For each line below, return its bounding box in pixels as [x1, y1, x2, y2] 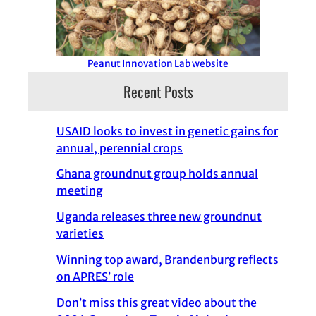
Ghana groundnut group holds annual [56, 166, 258, 181]
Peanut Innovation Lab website [87, 57, 229, 70]
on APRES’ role [56, 269, 134, 284]
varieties [56, 226, 104, 241]
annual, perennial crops [56, 140, 183, 155]
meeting [56, 183, 103, 198]
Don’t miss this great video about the [56, 295, 257, 310]
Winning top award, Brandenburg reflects [56, 252, 279, 267]
